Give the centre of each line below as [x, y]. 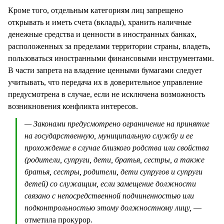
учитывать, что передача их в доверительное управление [105, 82]
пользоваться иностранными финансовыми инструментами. [111, 58]
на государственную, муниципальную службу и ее [109, 135]
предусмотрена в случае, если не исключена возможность [106, 94]
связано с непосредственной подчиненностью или [109, 195]
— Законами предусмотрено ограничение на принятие [117, 123]
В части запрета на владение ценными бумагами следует [105, 70]
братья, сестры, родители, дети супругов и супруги [113, 171]
